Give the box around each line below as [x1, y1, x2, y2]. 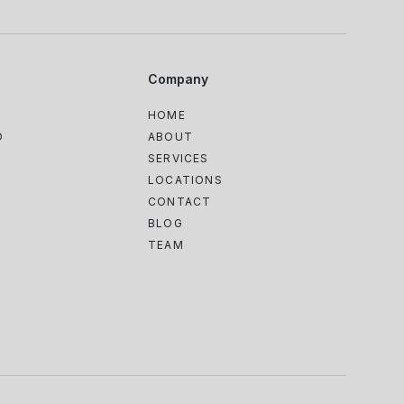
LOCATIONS [148, 173, 223, 187]
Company [148, 71, 208, 87]
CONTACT [148, 195, 212, 208]
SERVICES [148, 151, 209, 165]
